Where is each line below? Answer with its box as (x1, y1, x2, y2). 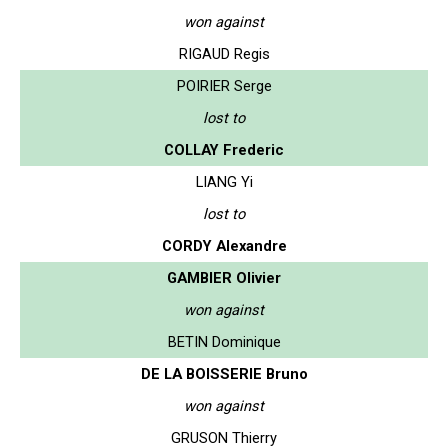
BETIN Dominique (167, 332, 281, 351)
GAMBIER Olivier (167, 268, 281, 287)
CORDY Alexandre (161, 236, 287, 255)
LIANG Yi (195, 172, 253, 191)
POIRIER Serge (176, 76, 272, 95)
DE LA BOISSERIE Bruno (140, 364, 308, 383)
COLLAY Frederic (164, 140, 284, 159)
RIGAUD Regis (178, 44, 270, 63)
